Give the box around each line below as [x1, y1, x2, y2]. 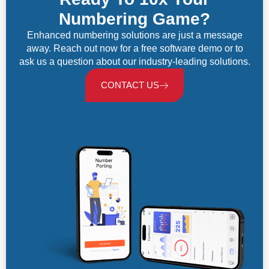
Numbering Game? [59, 10, 210, 29]
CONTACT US [101, 80, 159, 91]
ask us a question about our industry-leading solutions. [19, 56, 250, 67]
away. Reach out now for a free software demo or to [26, 43, 243, 54]
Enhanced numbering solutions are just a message [26, 30, 243, 41]
